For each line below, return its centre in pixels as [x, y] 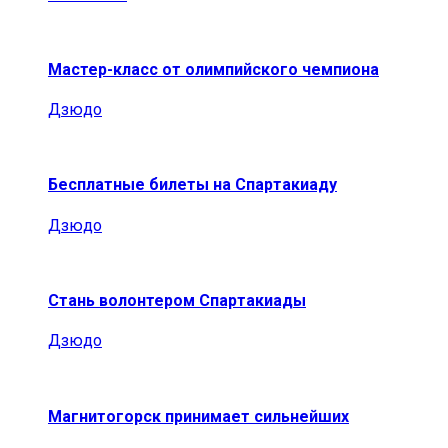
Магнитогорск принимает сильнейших [198, 416]
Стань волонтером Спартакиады [177, 301]
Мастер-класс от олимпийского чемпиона [213, 69]
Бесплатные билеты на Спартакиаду [192, 185]
